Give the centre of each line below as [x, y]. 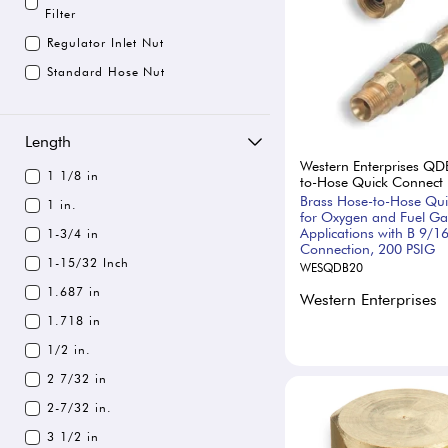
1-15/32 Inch [88, 262]
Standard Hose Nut [106, 71]
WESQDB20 [331, 267]
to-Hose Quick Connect [371, 181]
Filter [61, 13]
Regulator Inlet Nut [106, 42]
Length [48, 141]
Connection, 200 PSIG [367, 248]
